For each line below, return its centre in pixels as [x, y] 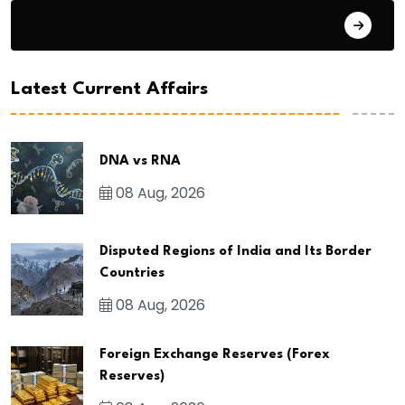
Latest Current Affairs [109, 90]
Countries [132, 274]
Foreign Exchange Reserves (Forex [215, 355]
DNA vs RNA [140, 162]
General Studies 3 [103, 24]
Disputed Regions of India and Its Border [235, 252]
